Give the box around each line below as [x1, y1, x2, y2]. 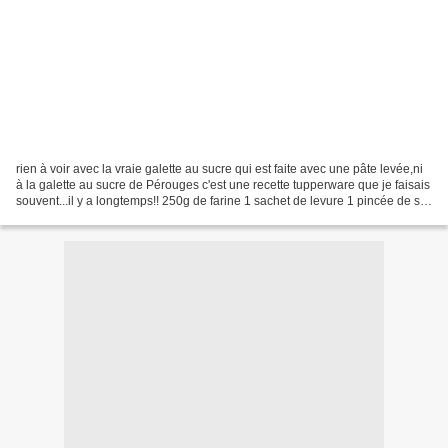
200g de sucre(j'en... [16, 209, 126, 224]
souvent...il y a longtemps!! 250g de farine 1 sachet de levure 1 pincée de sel [16, 193, 430, 208]
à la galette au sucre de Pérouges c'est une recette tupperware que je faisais [16, 177, 430, 192]
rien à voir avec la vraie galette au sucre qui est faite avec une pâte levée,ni [16, 161, 423, 176]
